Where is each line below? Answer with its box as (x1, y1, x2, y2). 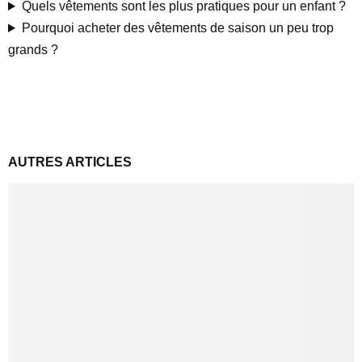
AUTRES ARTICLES (8, 155, 132, 169)
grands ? (8, 43, 58, 57)
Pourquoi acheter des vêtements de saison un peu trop (21, 21, 334, 35)
